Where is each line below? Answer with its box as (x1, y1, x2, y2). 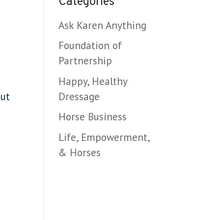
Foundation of (58, 39, 122, 52)
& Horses (58, 145, 101, 159)
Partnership (58, 54, 112, 67)
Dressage (58, 89, 100, 103)
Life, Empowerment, (58, 130, 150, 144)
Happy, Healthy (58, 74, 128, 88)
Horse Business (58, 110, 127, 123)
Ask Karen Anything (58, 18, 147, 32)
